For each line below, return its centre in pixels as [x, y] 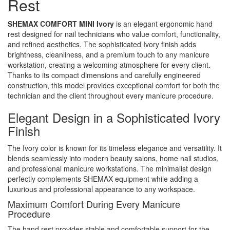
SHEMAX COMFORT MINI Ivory [61, 23]
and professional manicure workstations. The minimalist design [110, 168]
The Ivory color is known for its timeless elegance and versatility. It [115, 148]
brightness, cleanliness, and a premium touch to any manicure [109, 54]
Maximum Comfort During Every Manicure [94, 204]
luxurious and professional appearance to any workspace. [101, 189]
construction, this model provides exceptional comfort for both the [114, 85]
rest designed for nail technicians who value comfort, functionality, [114, 34]
